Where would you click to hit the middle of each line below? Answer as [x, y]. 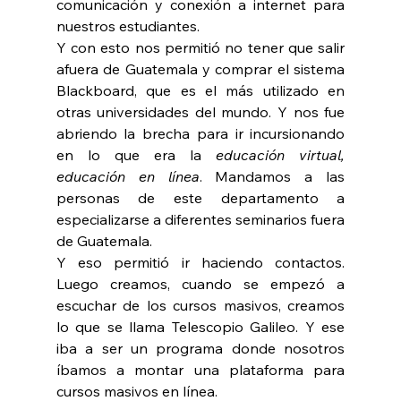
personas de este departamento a [200, 198]
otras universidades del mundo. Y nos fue [200, 112]
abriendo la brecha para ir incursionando [200, 134]
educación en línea [128, 177]
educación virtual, [281, 155]
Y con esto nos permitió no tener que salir [200, 48]
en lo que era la [136, 155]
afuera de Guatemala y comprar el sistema [200, 69]
